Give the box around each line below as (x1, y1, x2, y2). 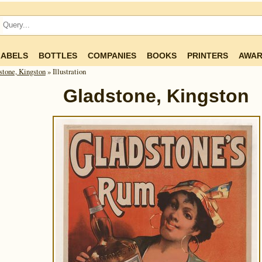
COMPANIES (88, 51, 136, 60)
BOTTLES (39, 51, 77, 60)
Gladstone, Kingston (63, 85, 249, 106)
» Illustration (45, 66, 86, 77)
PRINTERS (187, 51, 228, 60)
